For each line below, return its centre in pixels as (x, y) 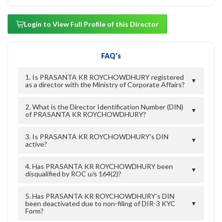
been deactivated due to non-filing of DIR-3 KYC (100, 203)
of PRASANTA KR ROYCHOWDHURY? (86, 114)
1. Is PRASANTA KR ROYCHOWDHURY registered (105, 77)
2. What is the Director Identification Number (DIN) (104, 107)
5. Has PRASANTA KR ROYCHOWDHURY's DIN (100, 196)
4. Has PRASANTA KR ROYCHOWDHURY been (99, 166)
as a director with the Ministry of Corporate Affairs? (105, 84)
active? (36, 144)
